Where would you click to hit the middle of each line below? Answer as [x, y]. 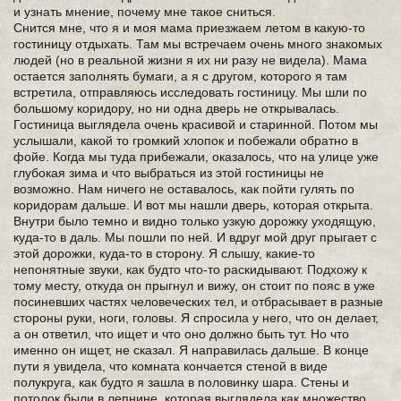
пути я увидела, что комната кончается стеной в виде [171, 366]
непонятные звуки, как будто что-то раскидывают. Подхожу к [190, 269]
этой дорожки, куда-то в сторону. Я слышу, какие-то [164, 253]
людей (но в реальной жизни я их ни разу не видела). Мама [190, 60]
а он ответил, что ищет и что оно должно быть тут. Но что [181, 334]
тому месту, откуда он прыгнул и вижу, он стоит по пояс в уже [194, 286]
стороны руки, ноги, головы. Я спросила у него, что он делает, [196, 318]
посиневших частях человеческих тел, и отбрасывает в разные [198, 302]
